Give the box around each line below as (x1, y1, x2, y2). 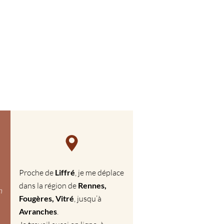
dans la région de (19, 180, 78, 190)
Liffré (53, 167, 75, 177)
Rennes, (78, 180, 106, 190)
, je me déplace (75, 167, 124, 177)
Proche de (19, 167, 53, 177)
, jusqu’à (74, 193, 101, 203)
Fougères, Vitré (19, 193, 74, 203)
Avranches (19, 206, 57, 216)
